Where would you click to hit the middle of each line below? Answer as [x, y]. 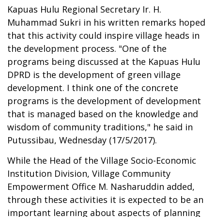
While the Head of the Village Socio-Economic [102, 160]
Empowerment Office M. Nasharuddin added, [101, 186]
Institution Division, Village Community [89, 173]
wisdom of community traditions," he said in [100, 127]
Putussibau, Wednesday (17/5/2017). [82, 140]
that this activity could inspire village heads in [103, 35]
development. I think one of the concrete [93, 87]
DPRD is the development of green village [94, 74]
